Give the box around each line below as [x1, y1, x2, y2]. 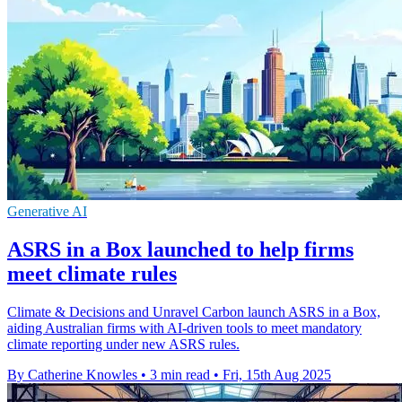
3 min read [150, 366, 210, 382]
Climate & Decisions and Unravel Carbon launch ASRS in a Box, [7, 303, 380, 319]
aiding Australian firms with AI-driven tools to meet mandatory [7, 319, 362, 336]
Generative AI [7, 203, 87, 219]
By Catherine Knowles [7, 366, 137, 382]
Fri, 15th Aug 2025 [223, 366, 331, 382]
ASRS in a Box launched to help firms [7, 237, 354, 261]
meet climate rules [7, 261, 177, 285]
